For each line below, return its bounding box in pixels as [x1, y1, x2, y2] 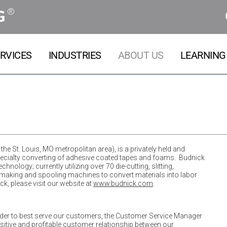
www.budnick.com [93, 179, 153, 187]
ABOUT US [118, 49, 164, 61]
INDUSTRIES [48, 49, 101, 61]
